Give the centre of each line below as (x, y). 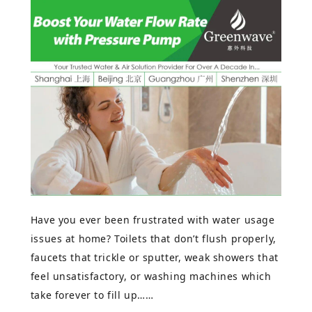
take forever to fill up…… (92, 295)
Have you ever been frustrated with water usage (153, 219)
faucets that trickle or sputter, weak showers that (154, 257)
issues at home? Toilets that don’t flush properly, (153, 238)
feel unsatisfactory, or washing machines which (151, 276)
